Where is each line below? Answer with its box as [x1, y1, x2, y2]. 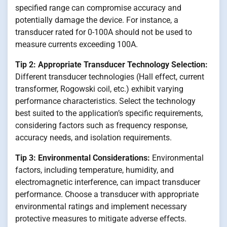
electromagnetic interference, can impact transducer [15, 177, 200, 187]
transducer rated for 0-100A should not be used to [15, 27, 192, 37]
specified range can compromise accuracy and [15, 3, 181, 13]
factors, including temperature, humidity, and [15, 165, 174, 175]
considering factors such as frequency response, [15, 121, 187, 131]
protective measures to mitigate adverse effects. [15, 214, 186, 224]
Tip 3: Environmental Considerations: [15, 153, 150, 163]
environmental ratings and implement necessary [15, 202, 187, 212]
